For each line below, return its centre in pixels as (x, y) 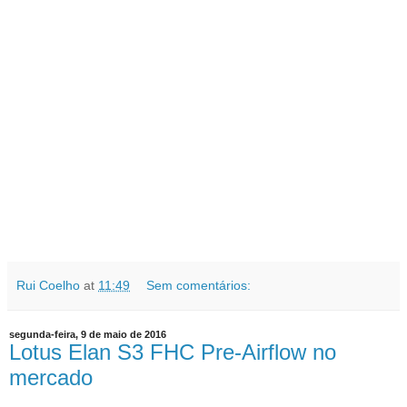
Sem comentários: (199, 285)
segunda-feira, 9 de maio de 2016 (88, 334)
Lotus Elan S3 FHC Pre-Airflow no (173, 352)
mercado (51, 377)
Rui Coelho (48, 285)
